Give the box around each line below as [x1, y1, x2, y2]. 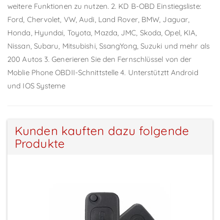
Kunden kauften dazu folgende [15, 123, 189, 138]
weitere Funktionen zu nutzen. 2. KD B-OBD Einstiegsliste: [7, 1, 201, 11]
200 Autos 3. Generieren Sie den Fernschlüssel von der [7, 54, 192, 64]
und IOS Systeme [7, 81, 66, 90]
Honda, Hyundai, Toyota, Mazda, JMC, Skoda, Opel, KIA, [7, 27, 197, 37]
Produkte [15, 136, 65, 151]
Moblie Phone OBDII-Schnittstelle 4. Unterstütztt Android [7, 67, 198, 77]
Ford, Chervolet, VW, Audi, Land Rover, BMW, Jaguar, [7, 14, 190, 24]
